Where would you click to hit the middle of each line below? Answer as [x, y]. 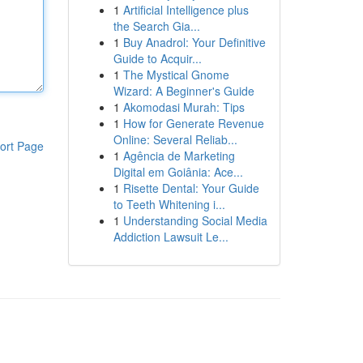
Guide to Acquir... [157, 58]
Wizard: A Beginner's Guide [184, 91]
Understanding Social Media [195, 220]
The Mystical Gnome [176, 75]
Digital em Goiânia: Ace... [178, 172]
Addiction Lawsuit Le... [171, 237]
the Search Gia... [156, 26]
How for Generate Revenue [193, 123]
